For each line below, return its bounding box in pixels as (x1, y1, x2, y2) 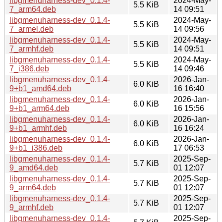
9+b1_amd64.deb (9, 84, 71, 93)
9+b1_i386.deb (9, 143, 62, 152)
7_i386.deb (9, 64, 49, 73)
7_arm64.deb (9, 4, 56, 13)
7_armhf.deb (9, 44, 54, 53)
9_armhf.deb (9, 203, 54, 212)
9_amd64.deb (9, 163, 58, 172)
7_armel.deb (9, 24, 54, 33)
